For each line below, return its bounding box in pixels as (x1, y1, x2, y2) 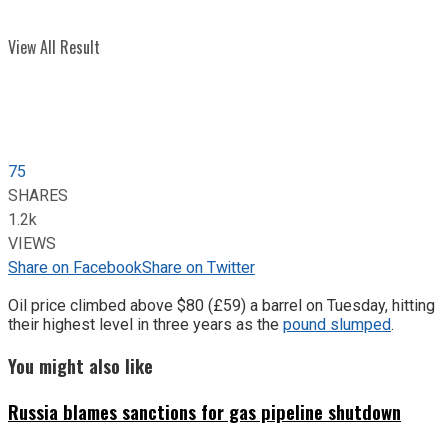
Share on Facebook (8, 255, 142, 280)
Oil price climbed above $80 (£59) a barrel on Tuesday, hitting (8, 295, 435, 315)
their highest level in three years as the (8, 314, 283, 334)
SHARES (8, 183, 68, 208)
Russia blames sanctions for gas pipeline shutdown (8, 398, 401, 426)
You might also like (8, 352, 153, 380)
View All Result (8, 35, 100, 59)
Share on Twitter (142, 255, 255, 280)
